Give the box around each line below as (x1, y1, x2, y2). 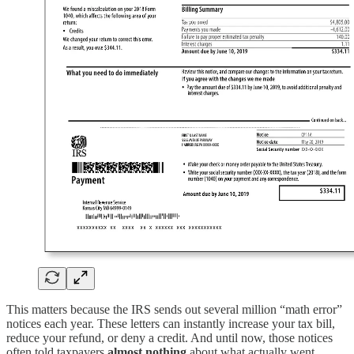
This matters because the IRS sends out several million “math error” (6, 302, 342, 316)
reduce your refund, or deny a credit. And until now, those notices (6, 330, 333, 345)
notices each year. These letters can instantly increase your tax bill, (6, 316, 335, 330)
